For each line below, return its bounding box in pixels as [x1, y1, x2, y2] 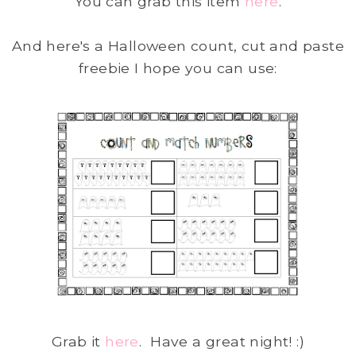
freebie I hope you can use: [79, 60, 277, 77]
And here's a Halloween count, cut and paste [11, 37, 345, 55]
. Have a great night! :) [138, 332, 304, 350]
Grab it [52, 332, 106, 350]
